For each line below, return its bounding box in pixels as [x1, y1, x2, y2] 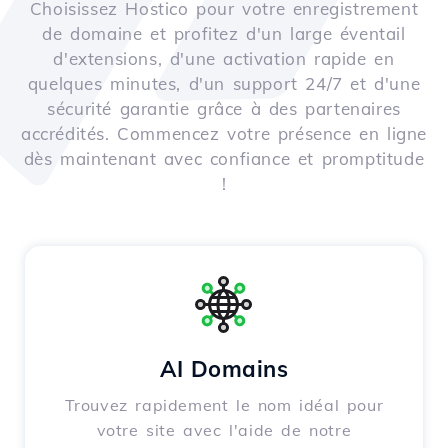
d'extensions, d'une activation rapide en [53, 48, 395, 70]
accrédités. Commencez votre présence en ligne [20, 123, 427, 145]
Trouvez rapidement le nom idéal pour [64, 395, 384, 416]
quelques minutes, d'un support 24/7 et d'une [27, 73, 421, 95]
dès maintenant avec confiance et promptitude [23, 148, 425, 170]
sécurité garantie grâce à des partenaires [47, 98, 401, 120]
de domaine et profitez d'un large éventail [42, 23, 406, 45]
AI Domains [160, 355, 288, 384]
